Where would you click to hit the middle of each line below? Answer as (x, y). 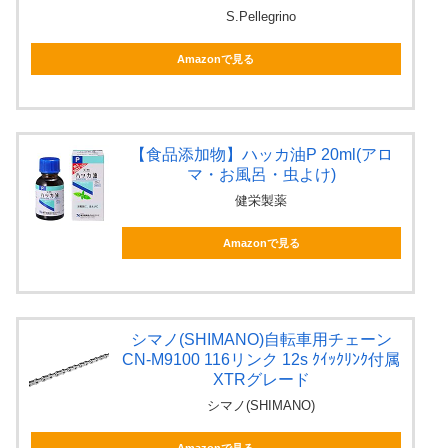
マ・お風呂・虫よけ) (261, 175)
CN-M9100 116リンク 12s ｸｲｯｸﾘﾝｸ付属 (261, 359)
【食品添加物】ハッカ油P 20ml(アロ (261, 155)
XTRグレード (261, 379)
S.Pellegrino (261, 16)
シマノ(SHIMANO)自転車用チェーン (261, 339)
